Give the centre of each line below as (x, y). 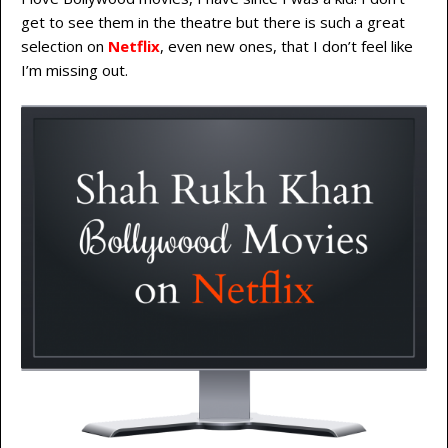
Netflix (134, 46)
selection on (64, 46)
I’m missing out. (74, 70)
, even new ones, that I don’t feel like (286, 46)
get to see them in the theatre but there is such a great (213, 22)
